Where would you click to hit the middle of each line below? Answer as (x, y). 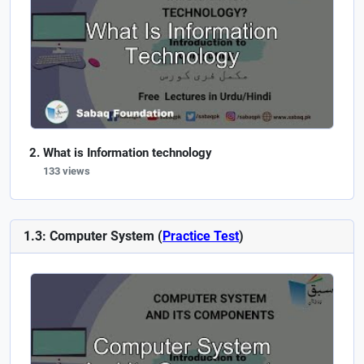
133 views (67, 171)
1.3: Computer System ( (93, 236)
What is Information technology (128, 152)
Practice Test (201, 236)
